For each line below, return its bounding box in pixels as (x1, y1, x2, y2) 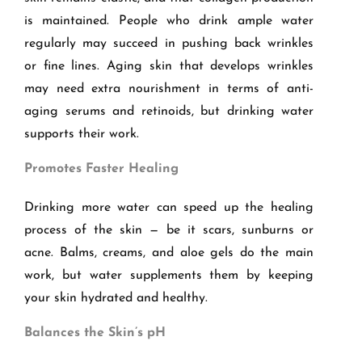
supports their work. (24, 128, 139, 141)
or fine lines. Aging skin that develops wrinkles (24, 60, 314, 74)
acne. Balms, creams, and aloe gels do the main (24, 246, 314, 260)
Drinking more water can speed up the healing (24, 201, 314, 215)
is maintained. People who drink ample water (24, 15, 314, 28)
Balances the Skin (24, 326, 135, 340)
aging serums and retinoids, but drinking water (24, 105, 314, 119)
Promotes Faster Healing (24, 162, 179, 176)
